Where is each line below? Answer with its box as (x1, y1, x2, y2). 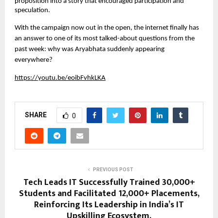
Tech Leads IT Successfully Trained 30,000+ (23, 175, 195, 190)
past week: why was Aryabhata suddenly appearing (15, 46, 164, 54)
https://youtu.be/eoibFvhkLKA (15, 74, 106, 82)
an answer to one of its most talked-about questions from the (15, 35, 195, 43)
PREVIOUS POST (92, 167, 133, 173)
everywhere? (15, 56, 53, 64)
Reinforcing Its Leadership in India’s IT (34, 198, 184, 213)
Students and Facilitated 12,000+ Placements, (18, 186, 200, 201)
